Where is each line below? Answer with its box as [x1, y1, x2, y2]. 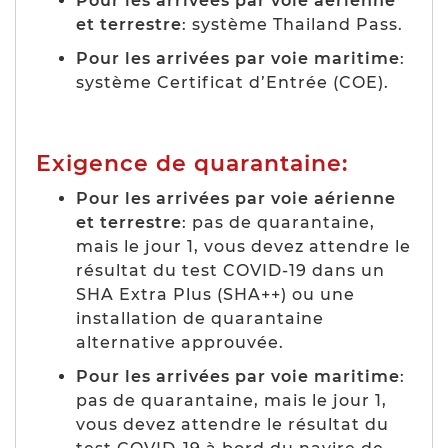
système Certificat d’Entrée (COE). [76, 72, 389, 92]
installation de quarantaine [76, 308, 324, 328]
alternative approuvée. [76, 332, 284, 352]
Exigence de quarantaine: [36, 149, 348, 177]
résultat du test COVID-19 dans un [76, 260, 385, 280]
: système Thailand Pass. [182, 14, 403, 34]
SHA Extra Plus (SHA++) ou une [76, 284, 355, 304]
